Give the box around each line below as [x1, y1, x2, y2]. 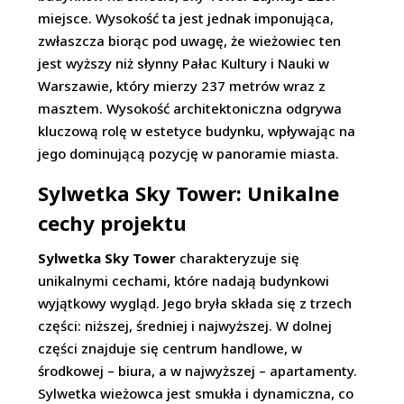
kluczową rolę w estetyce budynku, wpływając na [38, 122, 356, 140]
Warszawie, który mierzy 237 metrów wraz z [38, 77, 326, 95]
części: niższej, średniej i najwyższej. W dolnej [38, 317, 333, 335]
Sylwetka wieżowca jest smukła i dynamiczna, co [38, 384, 354, 402]
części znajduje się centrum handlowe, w [38, 339, 303, 357]
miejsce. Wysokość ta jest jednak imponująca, [38, 9, 335, 27]
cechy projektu [38, 209, 188, 236]
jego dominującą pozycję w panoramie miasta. [38, 144, 340, 162]
